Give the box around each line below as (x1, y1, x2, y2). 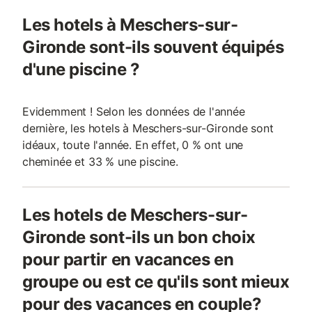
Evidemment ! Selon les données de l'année (22, 104, 245, 118)
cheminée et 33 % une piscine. (22, 155, 178, 169)
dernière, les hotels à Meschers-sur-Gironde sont (22, 121, 274, 135)
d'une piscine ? (22, 59, 140, 79)
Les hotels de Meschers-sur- (22, 205, 248, 225)
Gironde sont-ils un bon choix (22, 227, 256, 247)
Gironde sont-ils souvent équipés (22, 37, 284, 57)
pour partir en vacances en (22, 249, 234, 270)
